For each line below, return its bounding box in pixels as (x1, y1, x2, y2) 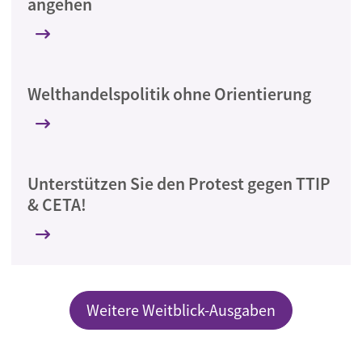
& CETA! (27, 194, 86, 216)
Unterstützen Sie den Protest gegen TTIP (27, 173, 330, 195)
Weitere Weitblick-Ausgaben (86, 300, 276, 320)
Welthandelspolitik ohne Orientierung (27, 83, 311, 105)
